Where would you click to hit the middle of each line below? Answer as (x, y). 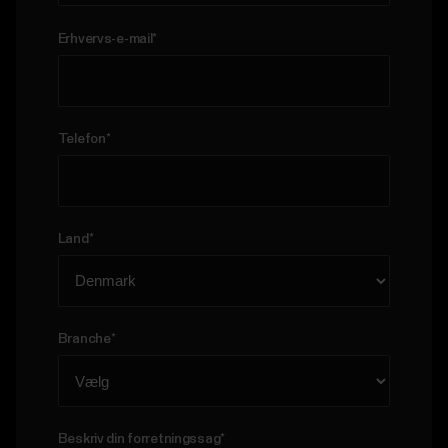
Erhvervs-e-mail (105, 38)
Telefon (81, 138)
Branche (84, 339)
